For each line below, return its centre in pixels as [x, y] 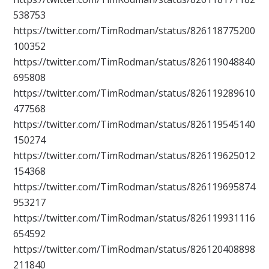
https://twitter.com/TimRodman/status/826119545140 [134, 125]
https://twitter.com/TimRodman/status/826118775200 [134, 31]
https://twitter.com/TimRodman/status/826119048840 [134, 62]
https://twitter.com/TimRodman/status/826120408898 [134, 249]
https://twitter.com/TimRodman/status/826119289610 [134, 93]
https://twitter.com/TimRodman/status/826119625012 [134, 156]
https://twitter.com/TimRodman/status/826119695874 [134, 187]
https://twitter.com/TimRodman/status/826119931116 [134, 218]
